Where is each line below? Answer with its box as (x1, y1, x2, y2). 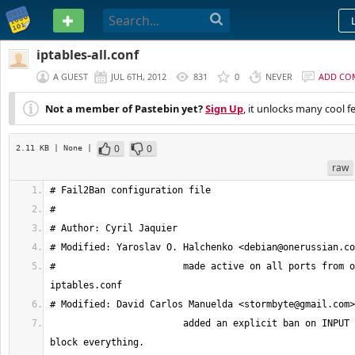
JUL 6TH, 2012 (111, 71, 166, 82)
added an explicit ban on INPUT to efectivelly (50, 318, 183, 329)
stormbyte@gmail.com (244, 299, 349, 310)
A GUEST (53, 71, 88, 82)
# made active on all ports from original (50, 261, 61, 272)
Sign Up (205, 101, 243, 116)
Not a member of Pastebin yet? (45, 101, 203, 116)
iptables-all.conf (36, 46, 139, 63)
